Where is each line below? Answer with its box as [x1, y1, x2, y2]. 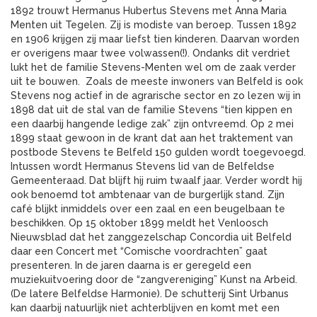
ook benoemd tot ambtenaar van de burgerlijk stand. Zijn [11, 189, 284, 201]
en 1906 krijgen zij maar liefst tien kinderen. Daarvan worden [11, 33, 299, 45]
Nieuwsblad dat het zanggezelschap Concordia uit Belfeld [11, 231, 292, 243]
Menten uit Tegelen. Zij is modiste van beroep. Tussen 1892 [11, 19, 296, 31]
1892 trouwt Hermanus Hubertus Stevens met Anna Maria [11, 5, 287, 17]
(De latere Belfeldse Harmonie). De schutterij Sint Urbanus [11, 288, 289, 300]
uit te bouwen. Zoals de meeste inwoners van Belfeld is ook [11, 76, 303, 88]
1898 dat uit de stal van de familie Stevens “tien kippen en [11, 104, 292, 116]
